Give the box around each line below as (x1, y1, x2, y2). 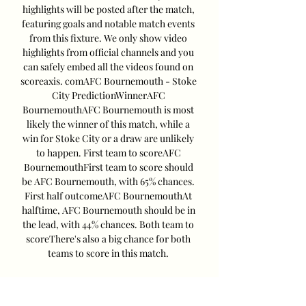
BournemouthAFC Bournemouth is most (23, 103, 194, 117)
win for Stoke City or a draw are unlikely (23, 132, 194, 145)
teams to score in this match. (48, 247, 171, 260)
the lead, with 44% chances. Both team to (23, 218, 194, 232)
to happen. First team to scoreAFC (36, 146, 181, 160)
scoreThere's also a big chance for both (26, 232, 191, 246)
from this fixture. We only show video (29, 31, 187, 45)
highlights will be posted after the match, (22, 3, 195, 16)
